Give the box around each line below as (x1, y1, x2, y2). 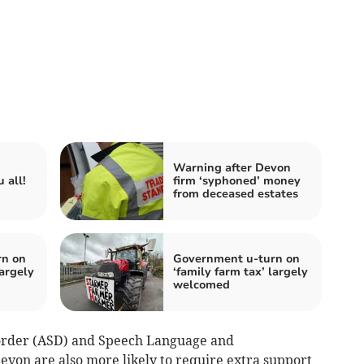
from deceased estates (173, 186, 298, 202)
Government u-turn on (173, 251, 300, 267)
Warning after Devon (173, 160, 291, 176)
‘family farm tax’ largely (173, 264, 308, 280)
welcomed (173, 277, 230, 293)
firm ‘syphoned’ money (173, 173, 301, 189)
